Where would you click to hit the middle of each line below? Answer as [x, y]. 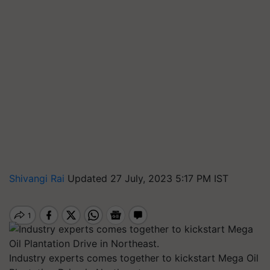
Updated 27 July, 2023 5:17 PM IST [148, 178]
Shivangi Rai [38, 178]
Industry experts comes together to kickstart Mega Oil [134, 258]
